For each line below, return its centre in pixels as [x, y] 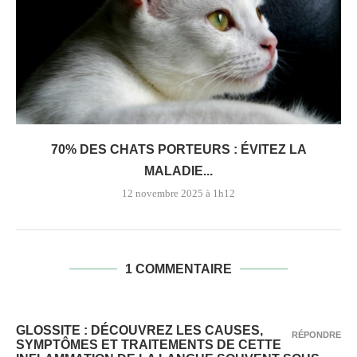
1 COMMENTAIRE [178, 269]
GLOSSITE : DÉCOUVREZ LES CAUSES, [139, 331]
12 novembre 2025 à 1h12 [178, 194]
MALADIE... [178, 171]
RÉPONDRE [316, 335]
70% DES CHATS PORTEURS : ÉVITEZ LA [178, 150]
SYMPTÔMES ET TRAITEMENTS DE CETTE [149, 345]
